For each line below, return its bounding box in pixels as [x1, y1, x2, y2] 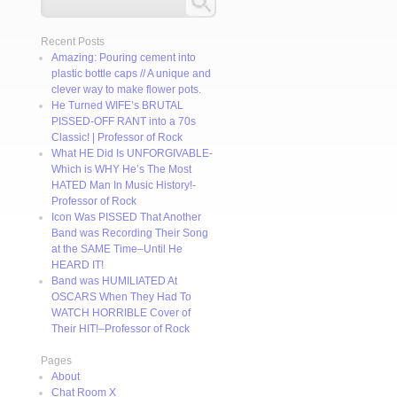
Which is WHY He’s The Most [51, 163, 191, 175]
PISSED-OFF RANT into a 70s [51, 115, 196, 128]
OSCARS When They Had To [51, 291, 191, 303]
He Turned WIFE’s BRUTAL [51, 99, 183, 112]
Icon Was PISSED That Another [51, 211, 201, 223]
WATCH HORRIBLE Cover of [51, 307, 191, 319]
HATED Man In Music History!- [51, 179, 196, 191]
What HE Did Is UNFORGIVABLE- [51, 147, 213, 160]
